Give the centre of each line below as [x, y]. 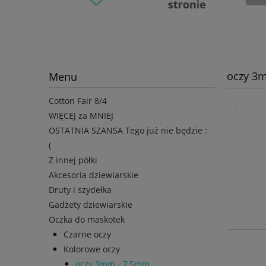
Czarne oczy [87, 234]
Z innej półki [73, 160]
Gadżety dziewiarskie [91, 204]
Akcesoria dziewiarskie [94, 175]
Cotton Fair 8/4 [78, 100]
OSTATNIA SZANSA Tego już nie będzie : [128, 130]
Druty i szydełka [80, 189]
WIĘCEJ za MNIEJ [81, 115]
